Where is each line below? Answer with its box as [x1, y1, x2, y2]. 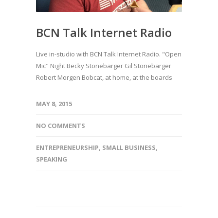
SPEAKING [36, 154, 67, 163]
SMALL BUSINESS [102, 143, 156, 152]
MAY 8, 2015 [36, 99, 72, 108]
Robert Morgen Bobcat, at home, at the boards [36, 73, 175, 82]
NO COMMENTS [36, 121, 85, 130]
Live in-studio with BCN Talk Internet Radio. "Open [36, 49, 182, 58]
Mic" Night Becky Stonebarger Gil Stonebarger [36, 61, 171, 70]
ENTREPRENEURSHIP [36, 143, 99, 152]
